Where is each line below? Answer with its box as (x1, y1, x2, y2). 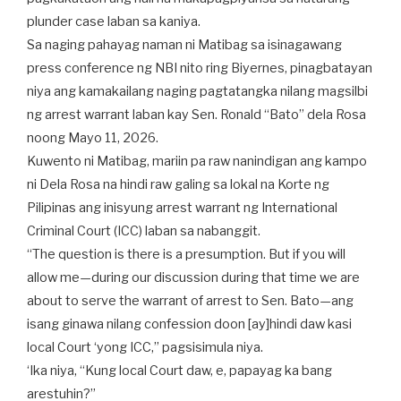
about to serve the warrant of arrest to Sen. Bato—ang (27, 293, 354, 309)
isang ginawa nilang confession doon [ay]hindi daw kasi (27, 316, 352, 332)
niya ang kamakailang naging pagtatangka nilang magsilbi (27, 83, 368, 99)
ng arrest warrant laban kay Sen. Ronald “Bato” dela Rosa (27, 107, 366, 123)
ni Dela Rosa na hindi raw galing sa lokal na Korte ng (27, 176, 329, 192)
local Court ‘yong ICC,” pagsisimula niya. (27, 339, 263, 355)
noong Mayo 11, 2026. (27, 130, 158, 146)
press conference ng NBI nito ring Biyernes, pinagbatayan (27, 60, 372, 76)
